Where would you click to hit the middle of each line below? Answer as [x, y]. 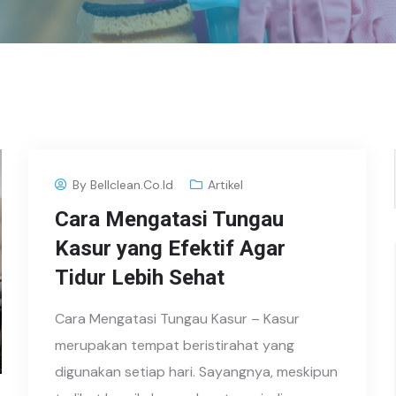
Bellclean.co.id [132, 185]
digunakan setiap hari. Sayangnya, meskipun [197, 372]
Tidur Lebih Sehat [140, 278]
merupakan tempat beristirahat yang [175, 345]
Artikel [226, 185]
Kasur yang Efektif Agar [171, 248]
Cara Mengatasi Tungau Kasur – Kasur [178, 319]
